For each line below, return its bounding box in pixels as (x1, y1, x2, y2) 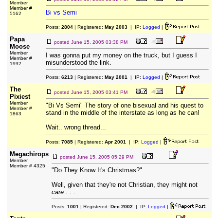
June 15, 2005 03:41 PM (71, 90, 127, 95)
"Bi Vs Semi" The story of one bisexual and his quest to (45, 102, 203, 109)
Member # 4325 (9, 163, 45, 168)
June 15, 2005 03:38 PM (71, 39, 127, 45)
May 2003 (104, 24, 127, 30)
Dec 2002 (110, 204, 133, 209)
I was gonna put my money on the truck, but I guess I (45, 52, 197, 59)
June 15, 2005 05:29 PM (76, 154, 133, 160)
